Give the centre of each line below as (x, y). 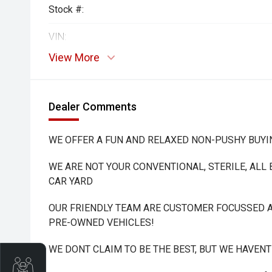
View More (74, 57)
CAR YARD (71, 181)
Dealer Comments (93, 107)
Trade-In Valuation (71, 264)
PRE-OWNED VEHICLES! (101, 223)
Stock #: (66, 9)
